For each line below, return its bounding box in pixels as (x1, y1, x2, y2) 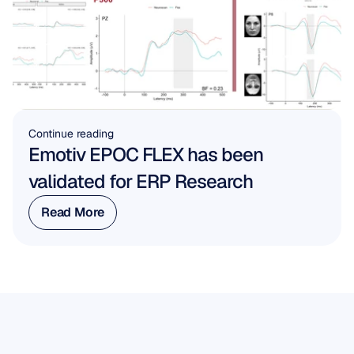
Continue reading (28, 126, 114, 141)
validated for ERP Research (28, 169, 253, 194)
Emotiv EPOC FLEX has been (28, 142, 263, 167)
